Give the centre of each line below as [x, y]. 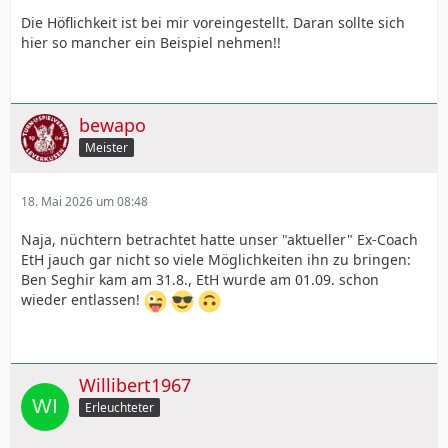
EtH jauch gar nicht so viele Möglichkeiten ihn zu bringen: [216, 259]
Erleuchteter [119, 408]
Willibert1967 [135, 384]
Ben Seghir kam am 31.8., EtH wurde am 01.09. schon [200, 279]
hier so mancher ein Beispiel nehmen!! [151, 42]
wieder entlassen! [82, 299]
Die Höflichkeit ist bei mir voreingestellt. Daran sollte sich [213, 22]
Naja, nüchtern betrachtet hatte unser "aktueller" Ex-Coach [219, 239]
